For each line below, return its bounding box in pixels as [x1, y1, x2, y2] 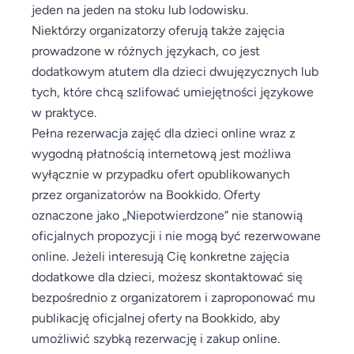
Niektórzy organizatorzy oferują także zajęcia [32, 22, 284, 37]
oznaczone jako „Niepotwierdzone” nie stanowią [32, 207, 303, 222]
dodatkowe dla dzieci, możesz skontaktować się [32, 269, 303, 284]
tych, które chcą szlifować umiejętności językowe [32, 84, 314, 99]
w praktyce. [32, 104, 96, 119]
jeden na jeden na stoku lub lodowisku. [32, 2, 248, 17]
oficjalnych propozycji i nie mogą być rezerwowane [32, 228, 321, 243]
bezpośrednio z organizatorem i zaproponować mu [32, 289, 315, 304]
